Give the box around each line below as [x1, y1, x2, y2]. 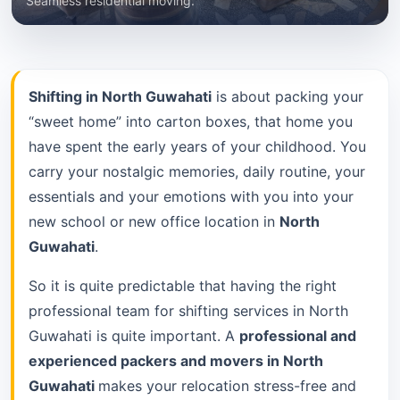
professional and [239, 326, 356, 345]
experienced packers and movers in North [29, 351, 323, 370]
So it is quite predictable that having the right [29, 276, 337, 295]
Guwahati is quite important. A [29, 326, 239, 345]
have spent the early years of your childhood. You [29, 137, 366, 155]
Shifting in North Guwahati [29, 87, 212, 105]
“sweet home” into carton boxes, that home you [29, 112, 353, 130]
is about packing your [212, 87, 363, 105]
